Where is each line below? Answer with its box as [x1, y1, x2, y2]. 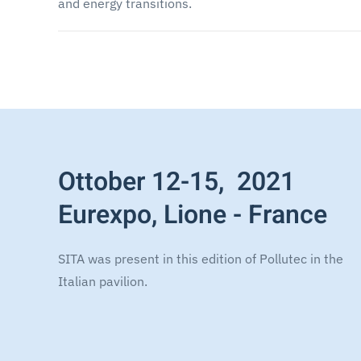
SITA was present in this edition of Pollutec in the [58, 250, 343, 267]
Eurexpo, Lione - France [58, 195, 327, 234]
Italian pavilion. [58, 272, 147, 289]
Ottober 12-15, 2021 [58, 162, 295, 201]
